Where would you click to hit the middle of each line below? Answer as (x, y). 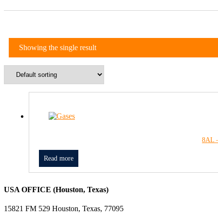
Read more (59, 158)
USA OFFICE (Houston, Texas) (56, 189)
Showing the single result (58, 47)
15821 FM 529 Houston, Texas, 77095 (64, 209)
